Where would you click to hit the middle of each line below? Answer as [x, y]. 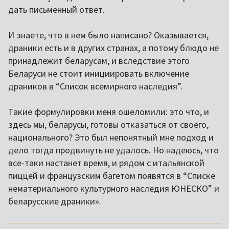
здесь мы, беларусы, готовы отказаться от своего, [108, 124]
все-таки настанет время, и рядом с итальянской [106, 163]
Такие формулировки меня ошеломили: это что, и [109, 111]
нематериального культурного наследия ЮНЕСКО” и [114, 188]
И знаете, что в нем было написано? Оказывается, [108, 35]
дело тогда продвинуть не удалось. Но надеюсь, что [113, 150]
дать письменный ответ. [56, 9]
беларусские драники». [56, 201]
